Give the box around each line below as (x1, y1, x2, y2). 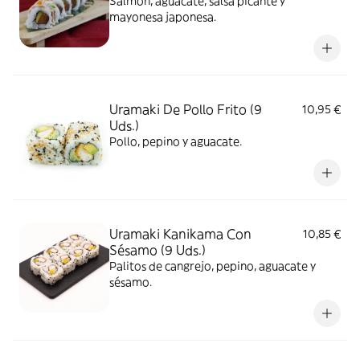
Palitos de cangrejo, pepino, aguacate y (109, 259, 316, 273)
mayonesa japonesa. (109, 10, 216, 24)
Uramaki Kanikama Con (109, 226, 252, 242)
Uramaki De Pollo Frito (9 (109, 101, 262, 117)
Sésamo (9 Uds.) (109, 242, 206, 258)
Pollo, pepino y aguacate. (109, 134, 242, 149)
